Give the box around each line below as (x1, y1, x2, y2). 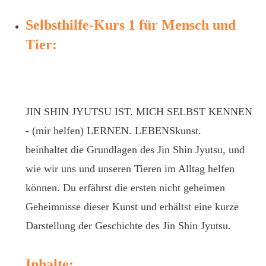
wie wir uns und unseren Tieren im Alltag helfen (26, 163, 235, 175)
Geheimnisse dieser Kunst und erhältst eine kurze (26, 201, 239, 213)
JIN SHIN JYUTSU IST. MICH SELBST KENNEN (26, 106, 252, 118)
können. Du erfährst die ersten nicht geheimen (26, 182, 225, 194)
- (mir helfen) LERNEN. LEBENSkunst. (26, 125, 201, 137)
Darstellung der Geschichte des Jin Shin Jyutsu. (26, 220, 231, 232)
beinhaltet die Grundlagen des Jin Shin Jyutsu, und (26, 144, 245, 156)
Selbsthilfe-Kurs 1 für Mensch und (26, 17, 236, 33)
